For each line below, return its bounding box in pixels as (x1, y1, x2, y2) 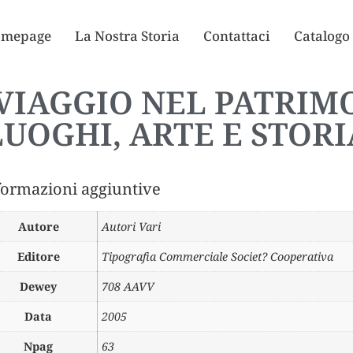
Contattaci (203, 26, 271, 45)
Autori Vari (102, 219, 162, 234)
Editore (17, 249, 60, 264)
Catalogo (294, 26, 351, 45)
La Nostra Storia (75, 26, 180, 45)
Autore (17, 219, 59, 234)
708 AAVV (102, 279, 155, 294)
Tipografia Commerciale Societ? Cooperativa (102, 249, 334, 264)
